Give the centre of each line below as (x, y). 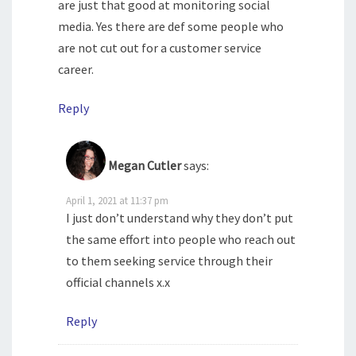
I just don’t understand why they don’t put (180, 217)
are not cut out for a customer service (160, 47)
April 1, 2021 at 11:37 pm (117, 200)
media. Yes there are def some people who (171, 26)
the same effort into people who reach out (181, 239)
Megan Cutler (145, 165)
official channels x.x (118, 282)
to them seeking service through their (169, 260)
